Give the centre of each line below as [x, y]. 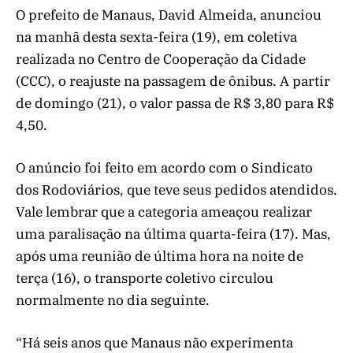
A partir [305, 81]
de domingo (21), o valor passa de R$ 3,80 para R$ [175, 103]
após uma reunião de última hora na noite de [160, 256]
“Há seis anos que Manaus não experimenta [154, 342]
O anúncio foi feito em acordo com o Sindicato [164, 167]
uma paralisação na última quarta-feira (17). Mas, [173, 234]
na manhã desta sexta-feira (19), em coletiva [156, 37]
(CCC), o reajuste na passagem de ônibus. [146, 81]
